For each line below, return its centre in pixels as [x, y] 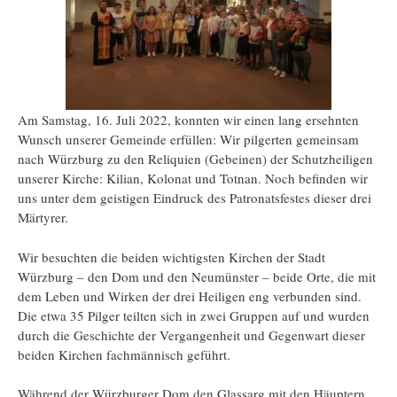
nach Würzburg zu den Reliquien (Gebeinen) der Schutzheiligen [195, 159]
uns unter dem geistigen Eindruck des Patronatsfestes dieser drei [195, 198]
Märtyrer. [43, 218]
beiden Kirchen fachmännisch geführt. [124, 354]
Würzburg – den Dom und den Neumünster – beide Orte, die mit [197, 276]
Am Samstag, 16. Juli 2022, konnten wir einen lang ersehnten [188, 120]
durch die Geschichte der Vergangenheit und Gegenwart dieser [191, 335]
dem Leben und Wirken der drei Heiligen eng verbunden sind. [190, 296]
